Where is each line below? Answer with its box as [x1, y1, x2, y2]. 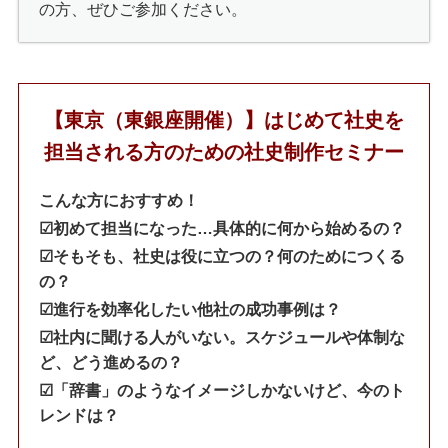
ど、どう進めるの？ [38, 353, 183, 371]
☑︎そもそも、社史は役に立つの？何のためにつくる [38, 247, 405, 265]
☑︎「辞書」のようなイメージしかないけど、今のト [38, 381, 405, 399]
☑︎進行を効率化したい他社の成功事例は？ [38, 300, 341, 318]
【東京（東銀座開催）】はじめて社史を [44, 108, 404, 131]
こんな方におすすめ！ [38, 191, 199, 209]
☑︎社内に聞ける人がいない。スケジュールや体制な [38, 328, 405, 346]
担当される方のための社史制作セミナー [44, 140, 404, 163]
